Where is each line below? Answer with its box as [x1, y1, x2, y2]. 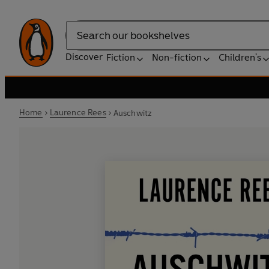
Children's [219, 52, 261, 63]
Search [65, 35, 95, 47]
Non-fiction [152, 52, 202, 63]
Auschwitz [113, 107, 153, 118]
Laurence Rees [49, 107, 106, 118]
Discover [65, 51, 103, 62]
